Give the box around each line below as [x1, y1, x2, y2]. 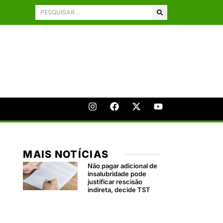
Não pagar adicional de [88, 161, 158, 170]
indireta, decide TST [88, 185, 151, 194]
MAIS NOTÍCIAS [23, 148, 109, 160]
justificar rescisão [88, 177, 143, 186]
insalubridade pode [88, 169, 147, 178]
